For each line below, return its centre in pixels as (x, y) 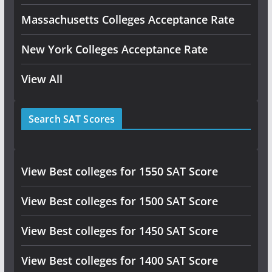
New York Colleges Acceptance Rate (114, 49)
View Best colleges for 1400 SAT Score (119, 260)
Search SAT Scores (72, 119)
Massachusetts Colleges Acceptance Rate (127, 19)
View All (42, 79)
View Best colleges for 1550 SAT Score (119, 171)
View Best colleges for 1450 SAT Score (119, 231)
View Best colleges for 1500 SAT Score (119, 201)
